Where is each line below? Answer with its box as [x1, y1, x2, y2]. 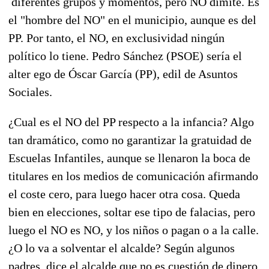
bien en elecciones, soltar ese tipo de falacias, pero [8, 205, 255, 219]
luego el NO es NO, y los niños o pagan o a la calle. [8, 223, 259, 237]
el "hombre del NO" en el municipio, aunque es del [8, 13, 256, 26]
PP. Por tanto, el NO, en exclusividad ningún [8, 31, 225, 44]
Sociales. [8, 85, 52, 98]
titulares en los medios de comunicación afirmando [8, 169, 258, 183]
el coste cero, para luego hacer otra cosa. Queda [8, 187, 240, 201]
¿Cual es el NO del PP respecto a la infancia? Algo [8, 115, 254, 128]
